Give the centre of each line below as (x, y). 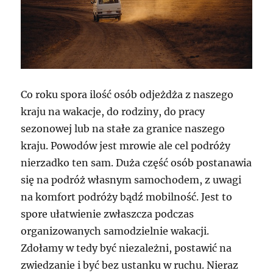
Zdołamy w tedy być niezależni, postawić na (126, 248)
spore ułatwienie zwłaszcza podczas (108, 214)
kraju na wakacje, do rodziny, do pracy (113, 111)
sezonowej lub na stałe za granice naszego (123, 128)
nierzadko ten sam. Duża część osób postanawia (136, 162)
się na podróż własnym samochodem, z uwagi (131, 179)
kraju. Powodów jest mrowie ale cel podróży (126, 145)
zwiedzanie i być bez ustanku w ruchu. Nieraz (130, 265)
